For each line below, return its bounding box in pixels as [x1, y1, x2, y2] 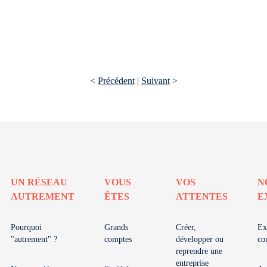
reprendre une [176, 247, 222, 256]
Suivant [141, 76, 170, 86]
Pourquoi [11, 223, 42, 232]
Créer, [176, 223, 196, 232]
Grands [104, 223, 128, 232]
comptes [104, 235, 132, 244]
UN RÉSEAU [11, 177, 67, 187]
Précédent [97, 76, 135, 86]
